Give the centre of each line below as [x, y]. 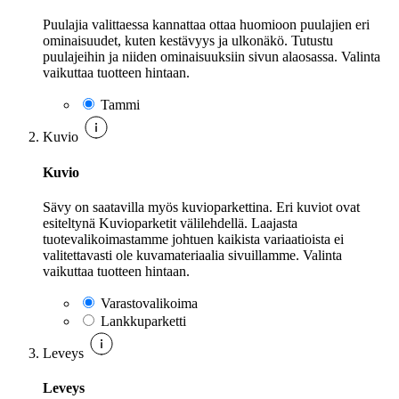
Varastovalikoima [149, 304]
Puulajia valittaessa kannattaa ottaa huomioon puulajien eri [206, 25]
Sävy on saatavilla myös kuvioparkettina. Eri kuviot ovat [201, 208]
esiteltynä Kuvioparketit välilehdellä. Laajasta [170, 224]
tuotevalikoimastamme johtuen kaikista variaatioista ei [193, 240]
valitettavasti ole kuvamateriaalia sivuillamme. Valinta [192, 256]
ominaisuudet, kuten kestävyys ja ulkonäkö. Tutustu [188, 41]
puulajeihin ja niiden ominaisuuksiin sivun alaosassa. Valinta [212, 57]
